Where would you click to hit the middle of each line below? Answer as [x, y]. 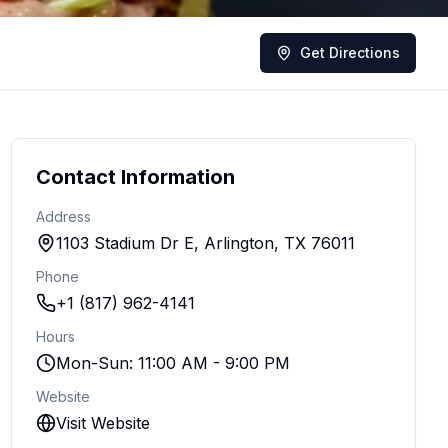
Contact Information [135, 177]
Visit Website [102, 423]
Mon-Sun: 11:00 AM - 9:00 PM [172, 363]
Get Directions [350, 52]
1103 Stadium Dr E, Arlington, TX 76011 [205, 243]
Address [63, 216]
